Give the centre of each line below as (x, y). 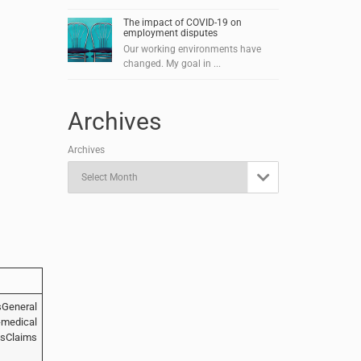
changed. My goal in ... (172, 64)
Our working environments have (192, 49)
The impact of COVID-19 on (182, 23)
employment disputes (170, 33)
